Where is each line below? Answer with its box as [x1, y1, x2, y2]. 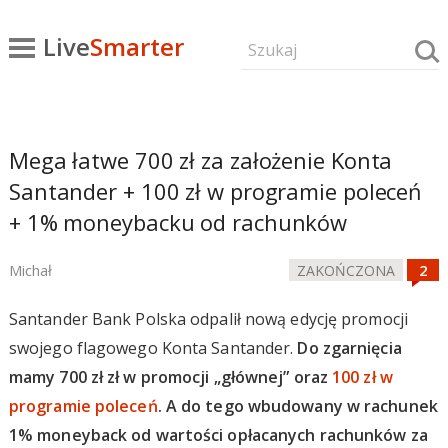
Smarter [89, 30, 184, 64]
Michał [8, 260, 52, 280]
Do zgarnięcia [297, 337, 402, 359]
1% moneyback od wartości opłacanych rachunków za [8, 424, 428, 446]
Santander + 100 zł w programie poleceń [8, 176, 423, 206]
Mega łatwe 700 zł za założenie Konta [8, 145, 393, 175]
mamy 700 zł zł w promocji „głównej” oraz [8, 366, 333, 388]
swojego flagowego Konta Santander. [8, 337, 298, 359]
